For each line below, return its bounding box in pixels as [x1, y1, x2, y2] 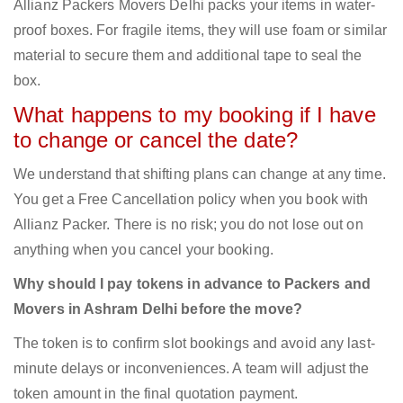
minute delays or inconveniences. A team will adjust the [13, 361, 370, 377]
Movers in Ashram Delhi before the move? [13, 301, 302, 318]
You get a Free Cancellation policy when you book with [13, 192, 369, 208]
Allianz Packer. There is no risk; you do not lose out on [13, 217, 363, 233]
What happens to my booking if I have [13, 103, 376, 128]
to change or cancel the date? [13, 128, 298, 153]
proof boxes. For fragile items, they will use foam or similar [13, 22, 388, 39]
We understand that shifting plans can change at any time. [13, 166, 386, 183]
